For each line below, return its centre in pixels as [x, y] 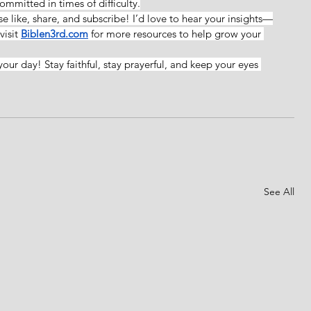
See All [279, 191]
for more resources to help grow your [177, 33]
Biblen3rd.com [54, 33]
